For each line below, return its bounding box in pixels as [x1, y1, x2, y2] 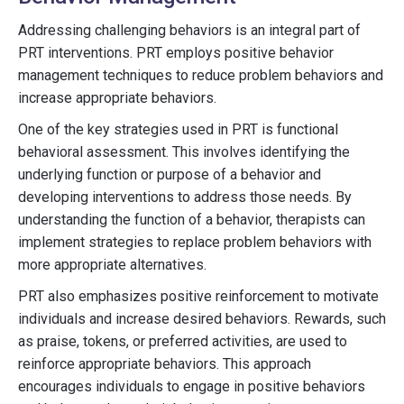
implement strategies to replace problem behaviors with [18, 234, 372, 251]
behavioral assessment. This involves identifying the [18, 143, 350, 161]
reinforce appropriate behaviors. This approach [18, 355, 311, 372]
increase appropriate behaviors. [18, 89, 216, 106]
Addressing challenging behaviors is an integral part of [18, 22, 361, 39]
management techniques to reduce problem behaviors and [18, 67, 383, 84]
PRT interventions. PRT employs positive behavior [18, 44, 334, 61]
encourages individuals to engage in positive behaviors [18, 378, 365, 395]
